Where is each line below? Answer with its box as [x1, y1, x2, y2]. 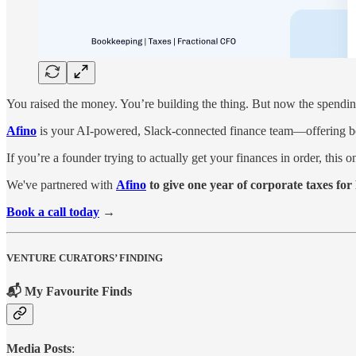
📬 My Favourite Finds [6, 284, 132, 298]
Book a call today [6, 205, 99, 219]
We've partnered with [6, 178, 116, 192]
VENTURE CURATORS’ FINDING [6, 251, 163, 264]
